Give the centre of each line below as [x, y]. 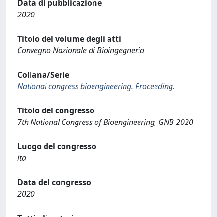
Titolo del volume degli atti [69, 39]
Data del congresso [54, 182]
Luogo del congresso [57, 146]
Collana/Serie [43, 75]
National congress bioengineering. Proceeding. [96, 86]
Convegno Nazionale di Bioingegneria [81, 50]
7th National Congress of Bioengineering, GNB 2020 [105, 122]
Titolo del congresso [56, 110]
